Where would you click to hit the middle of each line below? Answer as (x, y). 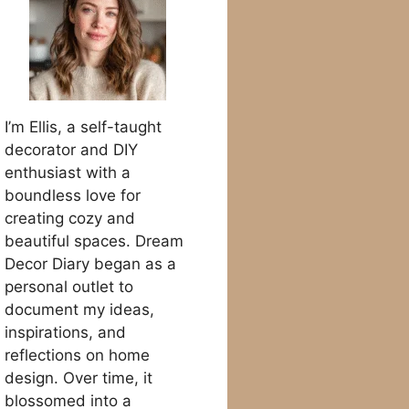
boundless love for (73, 195)
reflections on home (77, 355)
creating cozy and (70, 218)
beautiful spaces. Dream (94, 241)
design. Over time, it (79, 378)
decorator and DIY (71, 149)
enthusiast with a (68, 172)
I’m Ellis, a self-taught (83, 126)
